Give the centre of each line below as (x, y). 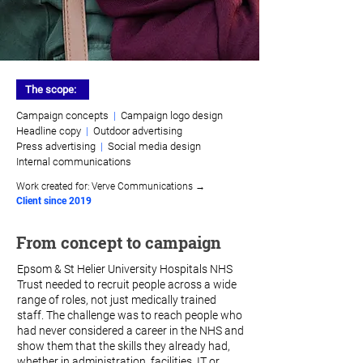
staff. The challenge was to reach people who (130, 315)
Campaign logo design (172, 115)
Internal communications (75, 162)
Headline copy (49, 131)
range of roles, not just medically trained (117, 300)
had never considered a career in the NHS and (130, 331)
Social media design (154, 146)
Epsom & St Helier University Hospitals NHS (125, 269)
